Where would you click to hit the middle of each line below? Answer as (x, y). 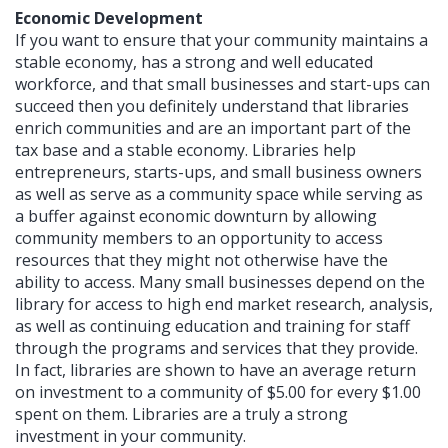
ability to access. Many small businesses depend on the (220, 282)
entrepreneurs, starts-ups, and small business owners (218, 172)
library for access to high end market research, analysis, (224, 304)
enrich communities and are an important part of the (213, 128)
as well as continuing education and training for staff (212, 326)
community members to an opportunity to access (199, 238)
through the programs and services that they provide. (216, 348)
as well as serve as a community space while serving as (219, 194)
